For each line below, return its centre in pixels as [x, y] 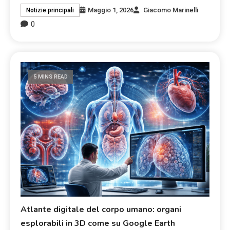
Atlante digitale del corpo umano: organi [101, 210]
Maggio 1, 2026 [111, 10]
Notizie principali [50, 11]
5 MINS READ [51, 77]
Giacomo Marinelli [171, 10]
